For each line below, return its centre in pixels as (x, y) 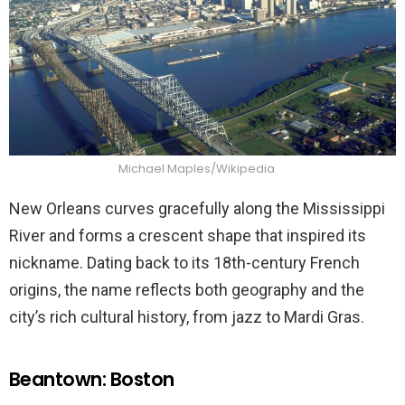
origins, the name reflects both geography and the (187, 289)
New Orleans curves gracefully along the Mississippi (197, 208)
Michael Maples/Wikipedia (198, 168)
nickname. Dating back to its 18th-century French (184, 262)
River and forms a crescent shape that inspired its (188, 235)
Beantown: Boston (92, 379)
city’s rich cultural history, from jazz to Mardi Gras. (187, 316)
